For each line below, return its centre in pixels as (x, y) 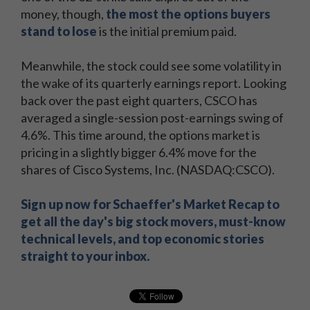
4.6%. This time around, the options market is (140, 135)
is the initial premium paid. (167, 31)
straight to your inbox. (85, 256)
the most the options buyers (188, 14)
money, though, (63, 14)
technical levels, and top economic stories (143, 239)
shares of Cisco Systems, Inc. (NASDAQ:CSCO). (148, 170)
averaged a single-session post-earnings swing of (152, 118)
